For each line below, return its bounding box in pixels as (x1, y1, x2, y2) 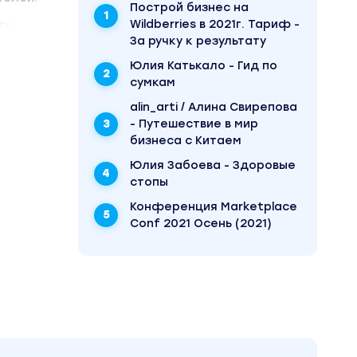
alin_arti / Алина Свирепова (130, 100, 297, 114)
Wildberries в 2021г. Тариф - (130, 18, 300, 31)
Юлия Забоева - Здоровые (130, 159, 296, 172)
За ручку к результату (130, 34, 266, 48)
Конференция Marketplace (130, 200, 297, 214)
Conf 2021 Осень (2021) (130, 217, 272, 230)
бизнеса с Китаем (130, 134, 241, 147)
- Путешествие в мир (130, 117, 258, 131)
